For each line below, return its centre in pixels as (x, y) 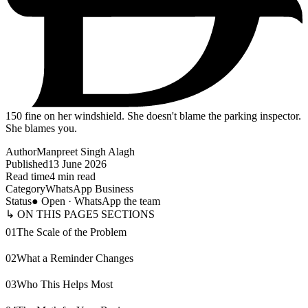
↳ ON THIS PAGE (49, 214)
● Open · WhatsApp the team (96, 201)
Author (21, 151)
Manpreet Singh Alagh (86, 151)
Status (19, 201)
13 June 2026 (77, 164)
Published (27, 164)
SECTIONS (126, 214)
